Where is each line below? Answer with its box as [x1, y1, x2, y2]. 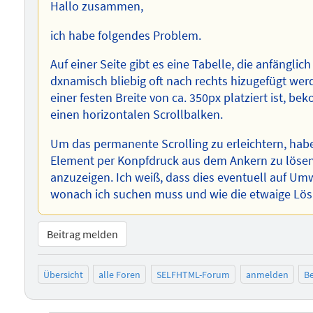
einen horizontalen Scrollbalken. [50, 107, 224, 123]
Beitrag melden [46, 227, 118, 242]
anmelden [245, 268, 289, 281]
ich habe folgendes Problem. [50, 27, 202, 43]
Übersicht [43, 268, 83, 281]
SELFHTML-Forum [156, 268, 230, 281]
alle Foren [99, 268, 141, 281]
